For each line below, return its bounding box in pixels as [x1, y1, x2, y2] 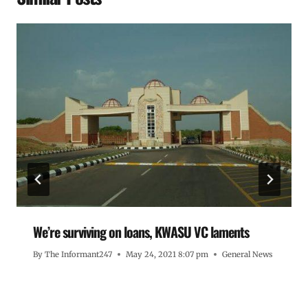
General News [222, 249, 273, 259]
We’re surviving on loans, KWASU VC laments [33, 221, 249, 242]
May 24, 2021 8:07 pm [126, 249, 209, 259]
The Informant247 [45, 249, 113, 259]
